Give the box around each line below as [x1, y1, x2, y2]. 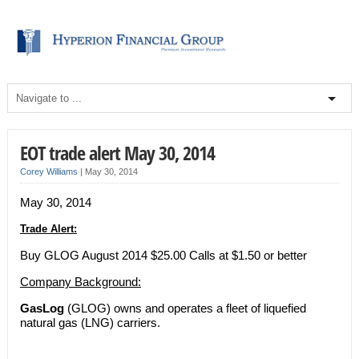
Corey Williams [19, 166, 78, 176]
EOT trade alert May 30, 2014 [19, 139, 215, 166]
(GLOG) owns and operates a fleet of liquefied [63, 301, 306, 315]
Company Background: [19, 274, 141, 288]
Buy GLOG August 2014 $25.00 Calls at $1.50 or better [19, 248, 307, 262]
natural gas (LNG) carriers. [19, 315, 160, 329]
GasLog [19, 301, 64, 315]
